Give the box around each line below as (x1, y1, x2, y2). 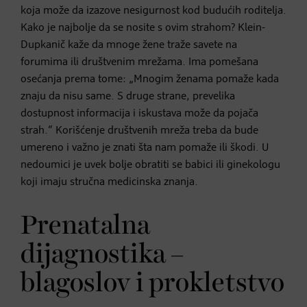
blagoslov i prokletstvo (21, 270, 284, 297)
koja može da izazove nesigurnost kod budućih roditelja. (21, 5, 286, 16)
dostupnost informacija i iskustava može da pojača (21, 108, 258, 119)
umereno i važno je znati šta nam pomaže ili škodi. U (21, 142, 269, 153)
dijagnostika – (21, 241, 184, 268)
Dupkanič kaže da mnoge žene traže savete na (21, 39, 237, 51)
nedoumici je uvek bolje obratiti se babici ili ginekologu (21, 159, 280, 171)
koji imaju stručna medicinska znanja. (21, 176, 198, 188)
